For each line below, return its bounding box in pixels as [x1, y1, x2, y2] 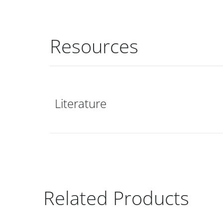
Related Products [43, 184, 189, 211]
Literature [55, 95, 107, 112]
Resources [50, 32, 138, 59]
